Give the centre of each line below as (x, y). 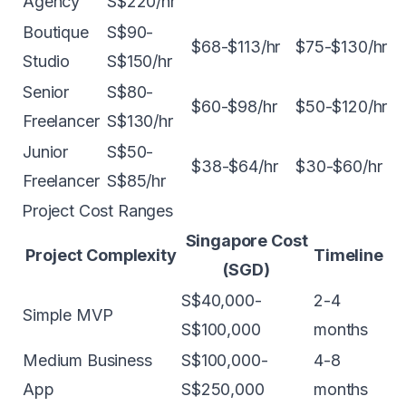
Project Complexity (101, 255)
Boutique (56, 32)
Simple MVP (68, 315)
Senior (46, 92)
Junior (46, 152)
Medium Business (87, 360)
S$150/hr (140, 61)
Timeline (348, 255)
